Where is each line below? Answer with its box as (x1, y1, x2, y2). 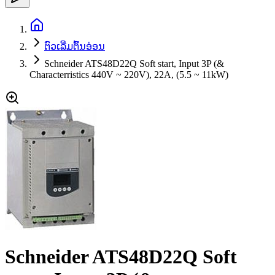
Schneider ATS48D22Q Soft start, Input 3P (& (44, 58, 224, 69)
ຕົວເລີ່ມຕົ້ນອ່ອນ (44, 41, 105, 52)
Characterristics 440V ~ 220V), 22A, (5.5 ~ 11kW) (29, 69, 228, 80)
